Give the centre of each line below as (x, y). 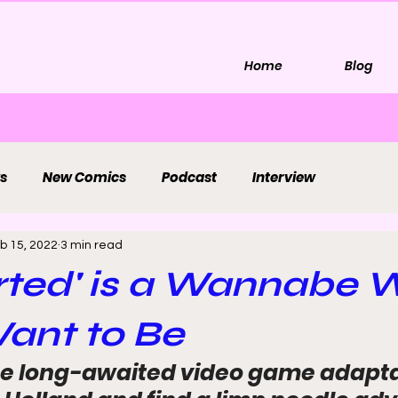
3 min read (92, 245)
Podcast (189, 177)
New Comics (84, 177)
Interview (284, 177)
